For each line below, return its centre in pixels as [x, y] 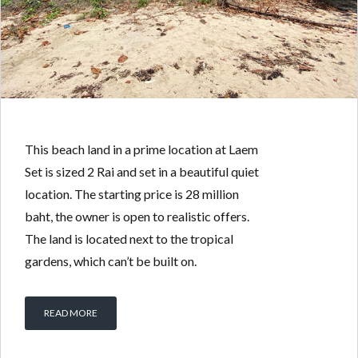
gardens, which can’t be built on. [111, 261]
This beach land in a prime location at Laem [141, 149]
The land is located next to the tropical [129, 239]
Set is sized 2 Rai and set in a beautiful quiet [142, 172]
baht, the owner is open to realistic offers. [137, 217]
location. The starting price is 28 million [132, 194]
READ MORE [71, 313]
